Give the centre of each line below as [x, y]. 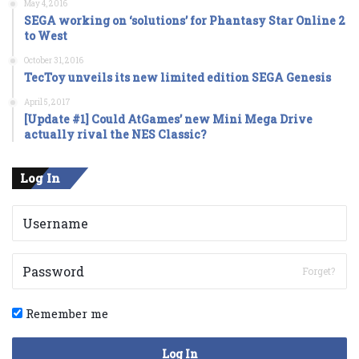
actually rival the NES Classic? [115, 134]
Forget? [319, 270]
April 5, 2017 [47, 102]
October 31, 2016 [54, 60]
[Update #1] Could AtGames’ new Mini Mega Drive [168, 119]
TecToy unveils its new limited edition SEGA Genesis [177, 77]
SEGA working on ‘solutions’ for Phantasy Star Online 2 [185, 20]
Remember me [65, 313]
